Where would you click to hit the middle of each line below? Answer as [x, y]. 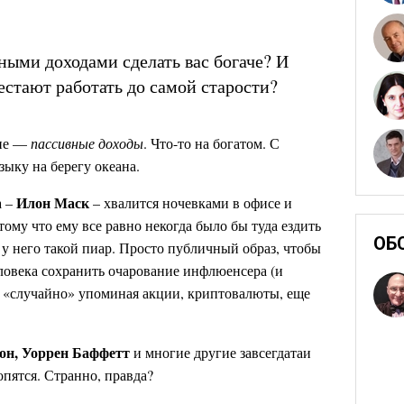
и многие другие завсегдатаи [220, 352]
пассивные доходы [87, 143]
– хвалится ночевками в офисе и [191, 202]
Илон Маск [53, 202]
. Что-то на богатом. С [211, 143]
